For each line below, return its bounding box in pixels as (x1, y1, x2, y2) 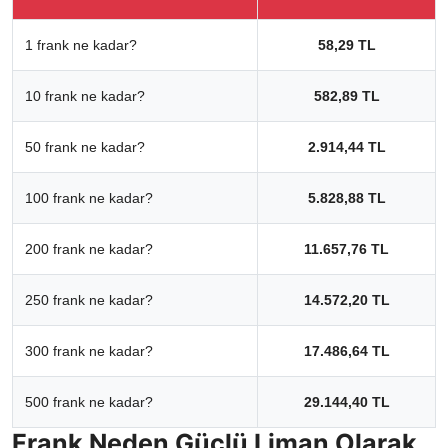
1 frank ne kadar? (25, 36, 137, 53)
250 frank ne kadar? (25, 291, 153, 308)
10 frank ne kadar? (25, 87, 145, 104)
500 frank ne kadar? (25, 393, 153, 410)
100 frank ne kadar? (25, 189, 153, 206)
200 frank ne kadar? (25, 240, 153, 257)
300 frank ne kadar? (25, 342, 153, 359)
